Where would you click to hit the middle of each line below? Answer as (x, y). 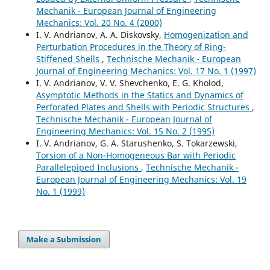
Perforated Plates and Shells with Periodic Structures (144, 107)
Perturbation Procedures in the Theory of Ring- (131, 47)
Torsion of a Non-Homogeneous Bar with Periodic (136, 155)
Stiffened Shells (69, 59)
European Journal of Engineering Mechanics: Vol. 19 (141, 180)
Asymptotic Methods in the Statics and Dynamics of (140, 95)
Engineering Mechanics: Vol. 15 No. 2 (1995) (125, 131)
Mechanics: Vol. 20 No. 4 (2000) (99, 23)
